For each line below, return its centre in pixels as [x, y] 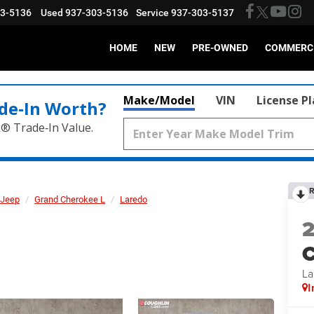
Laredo [134, 199]
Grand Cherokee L [70, 199]
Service [153, 13]
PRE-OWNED [220, 47]
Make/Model [159, 100]
